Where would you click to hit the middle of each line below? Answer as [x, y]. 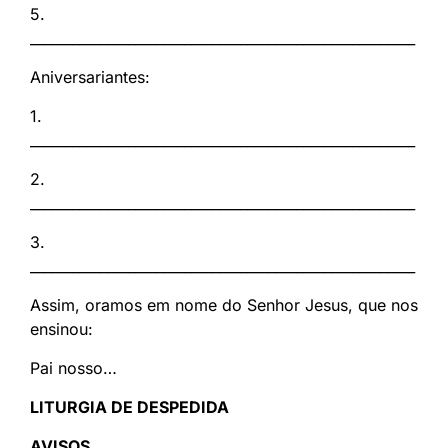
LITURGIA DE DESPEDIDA [129, 407]
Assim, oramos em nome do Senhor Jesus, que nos [224, 305]
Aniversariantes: [90, 77]
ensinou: [61, 329]
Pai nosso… [73, 368]
